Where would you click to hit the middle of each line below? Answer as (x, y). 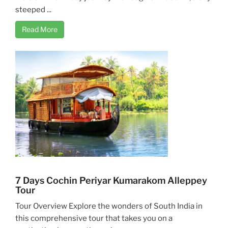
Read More (40, 29)
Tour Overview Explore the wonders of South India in (109, 206)
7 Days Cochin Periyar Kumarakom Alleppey (111, 180)
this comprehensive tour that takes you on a (94, 218)
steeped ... (33, 9)
